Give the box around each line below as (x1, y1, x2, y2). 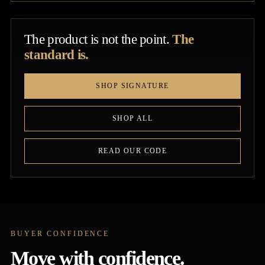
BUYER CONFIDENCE (11, 230, 110, 238)
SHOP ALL (112, 114, 153, 123)
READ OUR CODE (98, 147, 167, 156)
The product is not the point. (24, 32, 173, 47)
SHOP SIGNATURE (96, 82, 169, 91)
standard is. (24, 47, 89, 63)
